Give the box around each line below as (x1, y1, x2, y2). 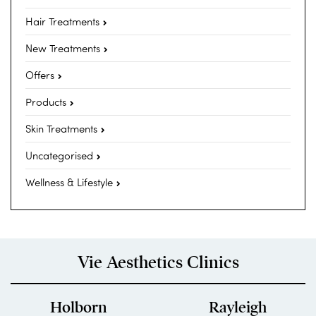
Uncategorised (25, 148, 93, 163)
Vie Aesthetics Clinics (77, 252, 239, 274)
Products (25, 95, 66, 109)
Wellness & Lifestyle (25, 175, 113, 190)
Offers (25, 68, 54, 83)
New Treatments (25, 41, 100, 56)
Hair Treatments (25, 14, 99, 29)
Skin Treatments (25, 121, 97, 136)
